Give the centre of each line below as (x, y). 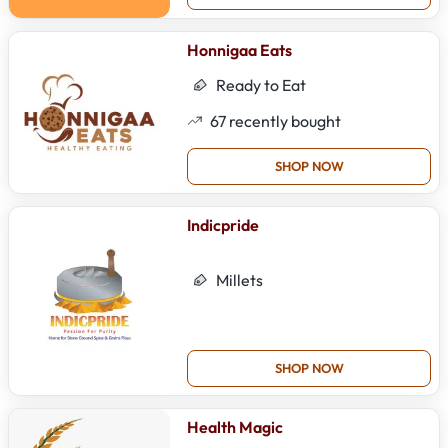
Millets (240, 280)
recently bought (284, 120)
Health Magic (235, 427)
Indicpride (223, 225)
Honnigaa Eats (240, 50)
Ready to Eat (261, 85)
